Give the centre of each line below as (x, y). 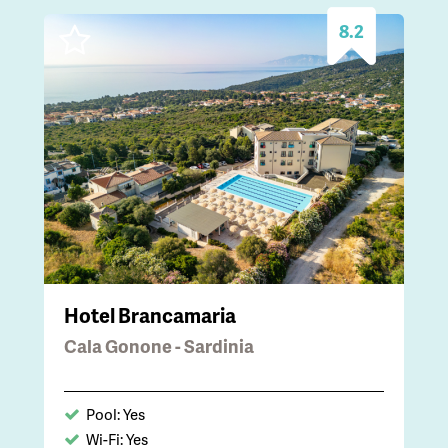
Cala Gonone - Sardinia (159, 346)
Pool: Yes (115, 414)
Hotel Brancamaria (150, 315)
